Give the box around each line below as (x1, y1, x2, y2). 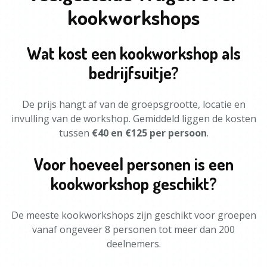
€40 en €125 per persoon (91, 126, 207, 139)
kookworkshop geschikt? (50, 173, 217, 194)
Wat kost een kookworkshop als (26, 42, 241, 64)
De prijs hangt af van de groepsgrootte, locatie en (21, 98, 246, 111)
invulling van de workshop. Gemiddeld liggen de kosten (11, 112, 256, 125)
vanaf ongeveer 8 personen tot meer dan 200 (32, 223, 235, 236)
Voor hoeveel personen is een (33, 153, 234, 175)
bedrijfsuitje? (88, 62, 179, 83)
